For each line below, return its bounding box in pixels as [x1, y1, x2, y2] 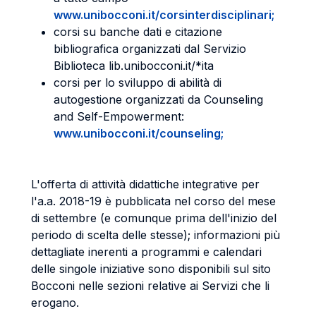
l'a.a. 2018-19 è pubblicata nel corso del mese [31, 194, 276, 208]
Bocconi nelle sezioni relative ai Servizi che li [31, 279, 269, 293]
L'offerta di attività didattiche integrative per [31, 177, 260, 191]
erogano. [31, 296, 79, 310]
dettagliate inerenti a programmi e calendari [31, 245, 262, 259]
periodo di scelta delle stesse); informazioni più [31, 228, 280, 242]
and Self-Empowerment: [54, 109, 184, 123]
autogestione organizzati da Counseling [54, 92, 263, 107]
